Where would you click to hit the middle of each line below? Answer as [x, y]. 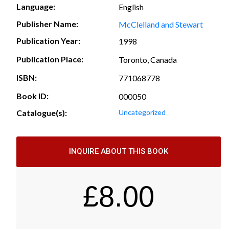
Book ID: [32, 96]
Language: [36, 7]
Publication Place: [50, 59]
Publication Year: [48, 41]
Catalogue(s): [42, 112]
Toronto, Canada [148, 59]
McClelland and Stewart [161, 24]
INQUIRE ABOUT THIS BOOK [119, 152]
